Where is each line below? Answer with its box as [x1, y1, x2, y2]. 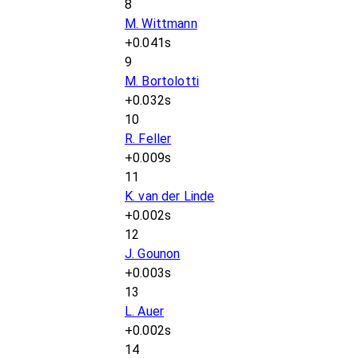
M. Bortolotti [125, 74, 199, 89]
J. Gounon [125, 246, 181, 261]
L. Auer [125, 304, 165, 319]
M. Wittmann [125, 16, 197, 31]
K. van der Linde [125, 189, 215, 204]
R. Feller [125, 131, 172, 146]
